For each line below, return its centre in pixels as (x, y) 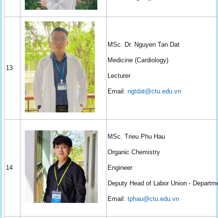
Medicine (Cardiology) (138, 60)
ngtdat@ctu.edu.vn (154, 91)
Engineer (120, 167)
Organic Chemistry (134, 152)
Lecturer (119, 75)
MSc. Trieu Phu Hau (136, 136)
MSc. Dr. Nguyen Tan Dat (144, 44)
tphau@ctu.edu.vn (154, 199)
